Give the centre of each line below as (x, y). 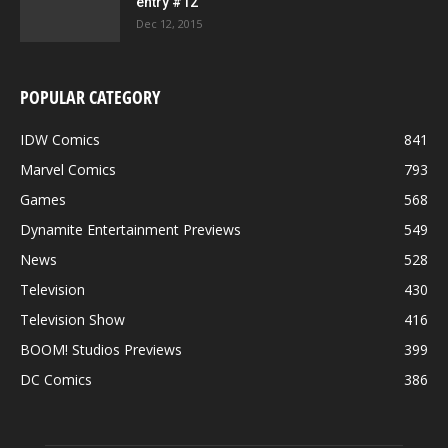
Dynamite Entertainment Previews (130, 229)
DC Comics (56, 379)
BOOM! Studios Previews (101, 349)
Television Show (72, 319)
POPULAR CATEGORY (90, 96)
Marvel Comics (68, 169)
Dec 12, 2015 (169, 23)
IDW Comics (60, 139)
